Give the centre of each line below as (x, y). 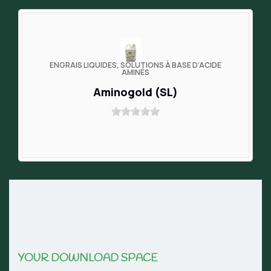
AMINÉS (135, 73)
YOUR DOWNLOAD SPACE (88, 259)
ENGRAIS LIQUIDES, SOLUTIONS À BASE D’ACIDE (135, 65)
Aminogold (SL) (135, 92)
